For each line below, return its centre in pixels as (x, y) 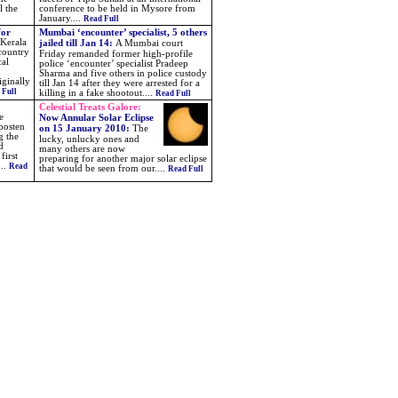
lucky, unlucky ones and (89, 139)
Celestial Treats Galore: (90, 107)
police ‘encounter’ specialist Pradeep (114, 64)
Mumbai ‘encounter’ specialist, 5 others (123, 32)
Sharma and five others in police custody (123, 73)
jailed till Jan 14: (77, 43)
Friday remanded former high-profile (116, 54)
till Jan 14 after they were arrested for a (119, 83)
